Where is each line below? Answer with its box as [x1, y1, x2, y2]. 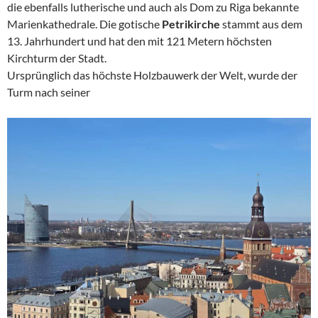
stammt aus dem [220, 16, 302, 31]
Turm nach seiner [7, 84, 90, 99]
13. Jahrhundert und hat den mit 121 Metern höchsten [7, 33, 272, 48]
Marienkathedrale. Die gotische [7, 16, 162, 31]
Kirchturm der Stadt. [7, 50, 106, 65]
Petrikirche [162, 16, 220, 31]
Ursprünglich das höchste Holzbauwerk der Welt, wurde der [7, 67, 297, 82]
